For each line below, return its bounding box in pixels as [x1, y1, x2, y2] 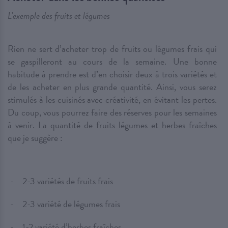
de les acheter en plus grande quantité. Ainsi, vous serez [8, 80, 217, 94]
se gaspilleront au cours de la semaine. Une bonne [8, 54, 217, 69]
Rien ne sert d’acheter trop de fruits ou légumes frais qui [8, 42, 217, 56]
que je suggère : [8, 131, 63, 145]
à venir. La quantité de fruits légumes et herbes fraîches [8, 118, 217, 132]
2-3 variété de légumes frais [22, 197, 120, 211]
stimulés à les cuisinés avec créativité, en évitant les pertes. [8, 93, 217, 107]
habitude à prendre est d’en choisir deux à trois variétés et [8, 67, 217, 81]
